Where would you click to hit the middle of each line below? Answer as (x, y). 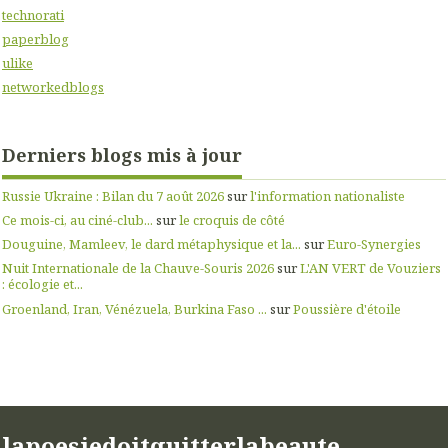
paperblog (35, 38)
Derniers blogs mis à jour (122, 154)
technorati (33, 14)
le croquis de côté (232, 220)
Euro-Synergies (374, 244)
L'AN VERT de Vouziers (370, 268)
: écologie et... (42, 284)
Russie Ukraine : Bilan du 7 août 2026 (113, 196)
